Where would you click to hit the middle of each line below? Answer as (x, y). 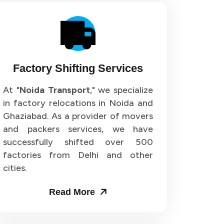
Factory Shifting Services (78, 68)
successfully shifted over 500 (78, 142)
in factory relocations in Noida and (78, 103)
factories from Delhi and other (78, 155)
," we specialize (121, 90)
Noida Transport (54, 90)
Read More (73, 192)
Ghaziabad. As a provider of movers (78, 116)
